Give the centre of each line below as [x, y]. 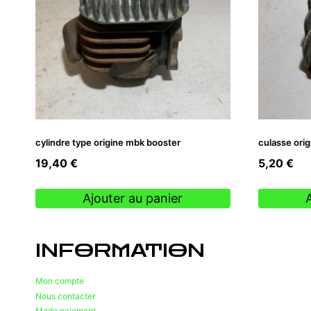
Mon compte [60, 281]
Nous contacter [65, 296]
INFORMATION [120, 251]
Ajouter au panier [133, 199]
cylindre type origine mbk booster [108, 142]
